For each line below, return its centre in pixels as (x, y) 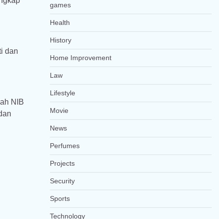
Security (62, 181)
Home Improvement (80, 58)
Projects (62, 163)
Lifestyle (62, 93)
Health (60, 22)
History (60, 40)
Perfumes (65, 146)
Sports (60, 198)
